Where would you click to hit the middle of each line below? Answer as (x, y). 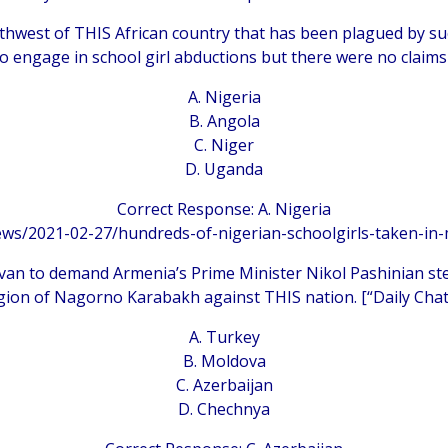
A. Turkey (224, 336)
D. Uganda (224, 168)
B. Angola (224, 120)
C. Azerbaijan (224, 384)
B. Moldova (224, 360)
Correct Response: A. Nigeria (224, 208)
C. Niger (224, 144)
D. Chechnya (224, 408)
